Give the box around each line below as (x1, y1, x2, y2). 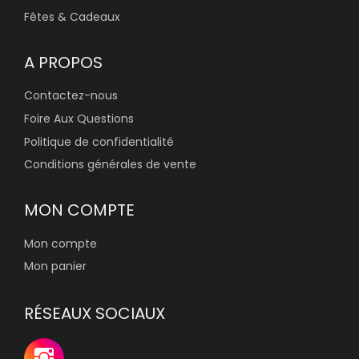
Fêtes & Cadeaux (24, 8, 120, 25)
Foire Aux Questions (24, 110, 134, 127)
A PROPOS (24, 50, 103, 74)
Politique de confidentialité (24, 133, 174, 150)
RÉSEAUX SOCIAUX (24, 302, 165, 325)
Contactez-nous (24, 87, 118, 104)
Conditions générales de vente (24, 156, 196, 173)
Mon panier (24, 258, 87, 275)
